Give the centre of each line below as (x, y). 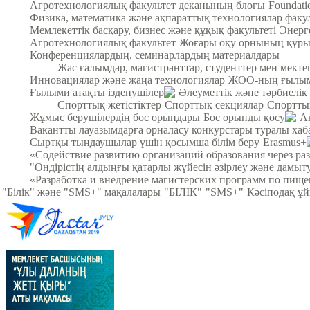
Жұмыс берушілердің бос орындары (115, 117)
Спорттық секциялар (214, 104)
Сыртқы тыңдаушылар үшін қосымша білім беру (145, 142)
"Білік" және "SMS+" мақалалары (81, 192)
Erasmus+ (285, 142)
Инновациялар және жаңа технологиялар (127, 80)
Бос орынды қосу (244, 117)
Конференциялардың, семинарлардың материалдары (155, 55)
